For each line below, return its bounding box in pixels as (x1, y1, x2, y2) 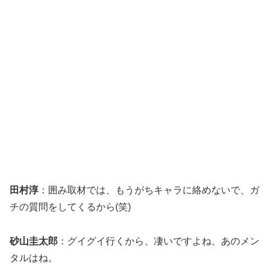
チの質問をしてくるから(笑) (10, 201, 131, 212)
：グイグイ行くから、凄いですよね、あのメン (58, 235, 259, 246)
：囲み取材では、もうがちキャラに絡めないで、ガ (38, 184, 259, 195)
